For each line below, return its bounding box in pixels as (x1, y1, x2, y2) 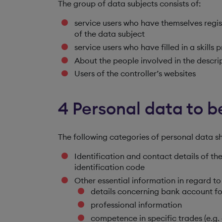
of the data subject (74, 29, 145, 39)
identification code (74, 162, 145, 172)
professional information (90, 199, 182, 210)
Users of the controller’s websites (74, 68, 196, 79)
